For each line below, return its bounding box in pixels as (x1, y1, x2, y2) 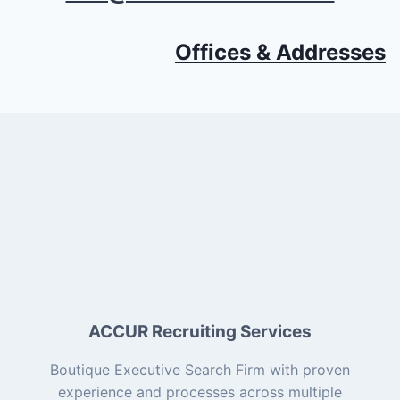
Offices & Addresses (175, 38, 386, 65)
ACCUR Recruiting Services (88, 321, 312, 342)
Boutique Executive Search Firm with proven (50, 360, 350, 379)
